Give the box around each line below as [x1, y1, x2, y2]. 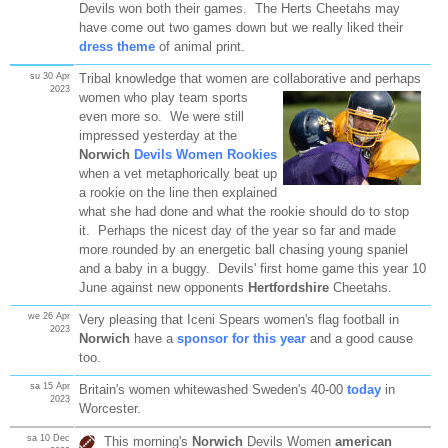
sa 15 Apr [29, 380, 70, 391]
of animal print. [154, 38, 245, 54]
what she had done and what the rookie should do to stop [78, 203, 409, 219]
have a [129, 330, 177, 346]
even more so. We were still [78, 108, 244, 124]
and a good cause [305, 330, 413, 346]
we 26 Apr [27, 310, 70, 321]
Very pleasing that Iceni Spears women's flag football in [78, 311, 399, 327]
